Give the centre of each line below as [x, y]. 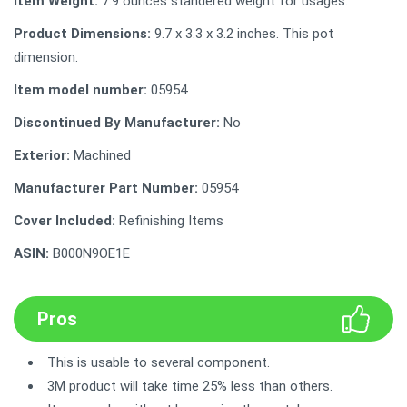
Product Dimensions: [82, 33]
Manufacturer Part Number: [106, 188]
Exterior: [42, 155]
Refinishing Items [169, 220]
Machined [100, 155]
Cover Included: [65, 220]
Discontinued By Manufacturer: [117, 122]
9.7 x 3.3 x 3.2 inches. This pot [242, 33]
